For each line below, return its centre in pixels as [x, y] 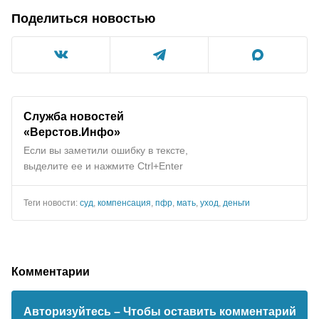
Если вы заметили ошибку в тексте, [106, 150]
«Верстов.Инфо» [72, 131]
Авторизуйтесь [68, 311]
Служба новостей [74, 116]
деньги [236, 203]
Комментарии [51, 271]
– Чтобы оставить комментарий [205, 311]
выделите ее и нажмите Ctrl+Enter [103, 166]
